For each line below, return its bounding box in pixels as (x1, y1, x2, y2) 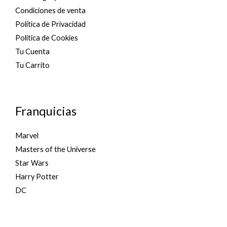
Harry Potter (15, 172, 59, 181)
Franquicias (15, 103, 77, 118)
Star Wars (15, 158, 49, 167)
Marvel (15, 131, 39, 140)
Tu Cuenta (15, 47, 50, 56)
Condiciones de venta (15, 6, 86, 15)
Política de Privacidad (15, 19, 86, 28)
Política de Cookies (15, 33, 78, 42)
